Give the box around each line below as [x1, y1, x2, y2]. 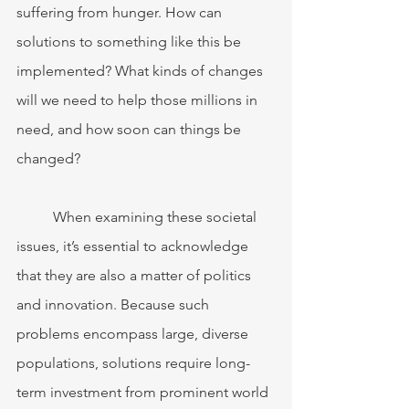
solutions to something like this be [16, 33, 245, 51]
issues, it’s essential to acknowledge [16, 237, 252, 256]
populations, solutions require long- [16, 354, 250, 372]
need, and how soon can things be [16, 121, 245, 139]
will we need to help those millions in [16, 91, 261, 110]
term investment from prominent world [16, 383, 272, 402]
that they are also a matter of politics [16, 267, 255, 285]
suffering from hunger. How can [16, 4, 225, 22]
